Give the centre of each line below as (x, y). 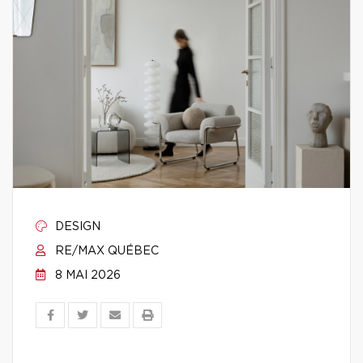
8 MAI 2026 (86, 275)
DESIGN (76, 227)
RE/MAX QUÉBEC (105, 251)
